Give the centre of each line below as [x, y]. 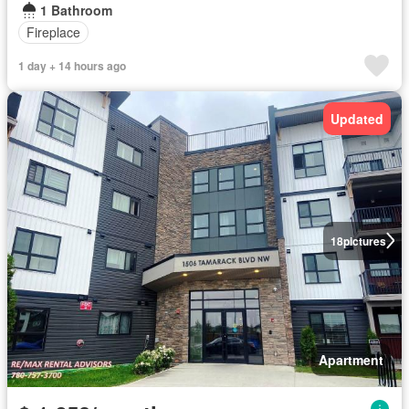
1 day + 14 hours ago [72, 65]
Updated [357, 118]
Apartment [351, 359]
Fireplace [53, 32]
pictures [364, 241]
